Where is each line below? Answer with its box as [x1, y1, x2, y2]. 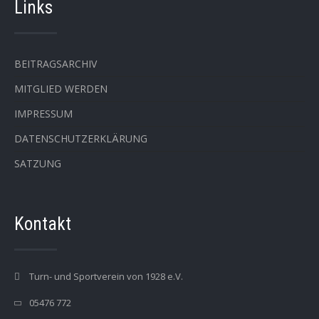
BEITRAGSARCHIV [14, 57, 97, 70]
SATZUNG [14, 157, 61, 170]
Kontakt [14, 214, 71, 234]
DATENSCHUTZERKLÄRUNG [14, 132, 147, 145]
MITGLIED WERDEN [14, 82, 108, 95]
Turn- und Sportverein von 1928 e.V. [27, 270, 183, 283]
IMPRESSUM [14, 107, 73, 120]
